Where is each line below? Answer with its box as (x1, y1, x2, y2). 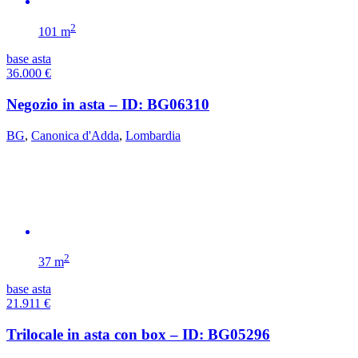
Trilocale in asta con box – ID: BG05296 (6, 325, 270, 343)
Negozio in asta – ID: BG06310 (6, 96, 209, 113)
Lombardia (125, 128, 181, 142)
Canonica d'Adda (31, 128, 119, 142)
